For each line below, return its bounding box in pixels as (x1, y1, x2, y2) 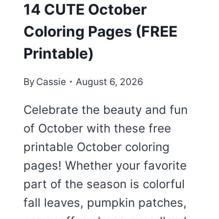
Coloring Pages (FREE (23, 22, 177, 41)
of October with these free (23, 121, 171, 135)
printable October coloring (23, 139, 170, 154)
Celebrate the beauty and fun (23, 102, 188, 117)
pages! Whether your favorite (23, 158, 187, 173)
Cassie (36, 75, 66, 88)
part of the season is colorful (23, 176, 185, 191)
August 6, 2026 (76, 75, 144, 88)
